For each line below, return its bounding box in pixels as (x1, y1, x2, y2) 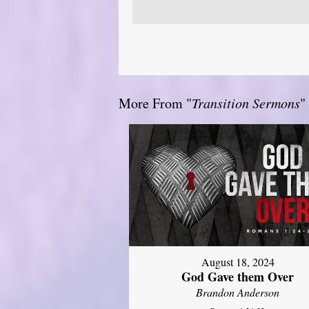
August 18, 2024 (201, 255, 275, 270)
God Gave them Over (181, 268, 295, 286)
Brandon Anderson (196, 285, 280, 300)
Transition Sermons (192, 93, 300, 112)
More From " (119, 93, 192, 112)
